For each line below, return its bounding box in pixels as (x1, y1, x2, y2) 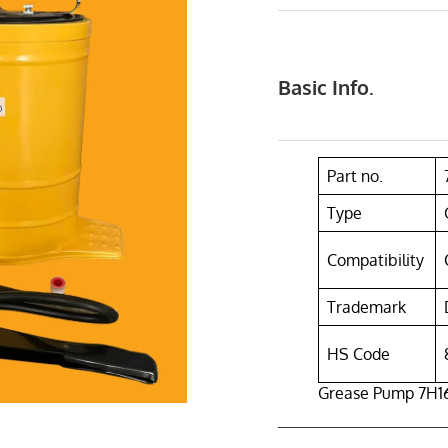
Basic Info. (278, 74, 375, 101)
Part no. (327, 166, 384, 187)
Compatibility (327, 250, 425, 271)
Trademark (327, 297, 407, 318)
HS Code (327, 344, 391, 365)
